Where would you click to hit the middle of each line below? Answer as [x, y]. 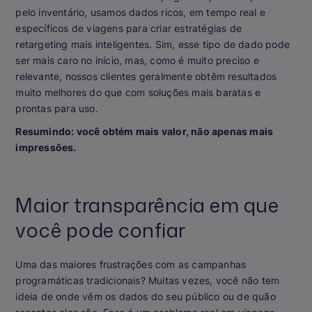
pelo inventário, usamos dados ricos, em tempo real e [140, 12]
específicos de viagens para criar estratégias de [128, 28]
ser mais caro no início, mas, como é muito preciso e [137, 60]
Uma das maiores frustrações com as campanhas [131, 264]
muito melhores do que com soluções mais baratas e [138, 92]
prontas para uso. [57, 108]
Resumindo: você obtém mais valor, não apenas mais [145, 131]
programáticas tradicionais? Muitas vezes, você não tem [148, 280]
